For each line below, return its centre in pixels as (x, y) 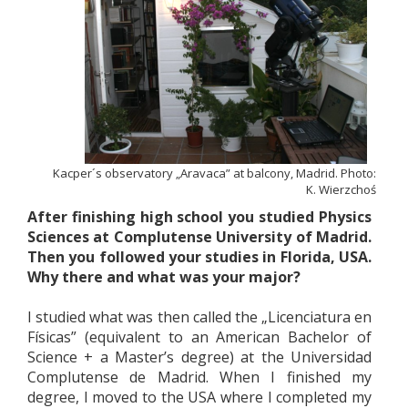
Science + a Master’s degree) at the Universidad (199, 357)
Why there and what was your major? (164, 277)
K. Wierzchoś (341, 189)
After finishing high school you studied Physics (199, 217)
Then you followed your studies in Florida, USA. (199, 257)
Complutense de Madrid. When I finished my (199, 377)
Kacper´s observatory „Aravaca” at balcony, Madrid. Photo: (214, 173)
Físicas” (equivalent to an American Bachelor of (199, 337)
